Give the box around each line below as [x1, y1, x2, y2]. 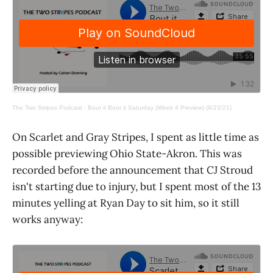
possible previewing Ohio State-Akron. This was [12, 146, 242, 160]
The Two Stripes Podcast [12, 104, 82, 111]
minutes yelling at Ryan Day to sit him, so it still [12, 196, 239, 210]
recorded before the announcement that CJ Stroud [12, 163, 253, 177]
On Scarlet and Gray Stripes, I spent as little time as [12, 130, 259, 144]
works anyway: [12, 212, 83, 226]
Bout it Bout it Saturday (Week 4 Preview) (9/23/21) [88, 104, 232, 111]
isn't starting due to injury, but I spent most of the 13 [12, 179, 261, 193]
